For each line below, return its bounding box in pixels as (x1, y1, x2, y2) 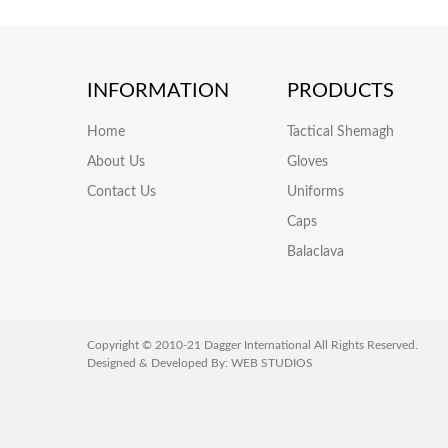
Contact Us (87, 185, 156, 200)
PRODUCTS (287, 81, 394, 102)
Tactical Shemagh (287, 125, 394, 140)
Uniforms (287, 185, 344, 200)
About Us (87, 155, 145, 170)
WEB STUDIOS (231, 357, 313, 370)
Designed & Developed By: (87, 357, 231, 370)
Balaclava (287, 245, 344, 260)
